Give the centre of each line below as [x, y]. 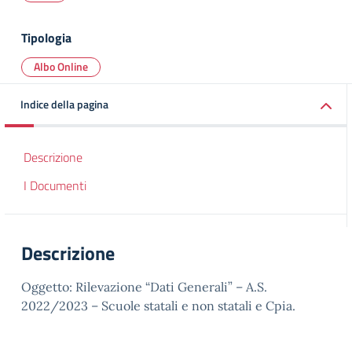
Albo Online [61, 66]
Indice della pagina [64, 104]
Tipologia [46, 38]
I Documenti [55, 185]
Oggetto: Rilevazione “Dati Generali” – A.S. [144, 287]
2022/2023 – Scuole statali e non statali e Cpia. [158, 306]
